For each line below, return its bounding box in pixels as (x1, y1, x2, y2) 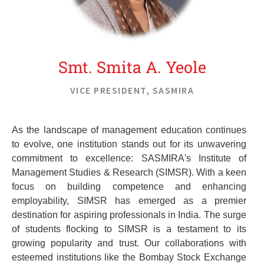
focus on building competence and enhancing (12, 181, 246, 192)
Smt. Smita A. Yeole (58, 55, 206, 77)
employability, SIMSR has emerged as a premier (12, 195, 246, 206)
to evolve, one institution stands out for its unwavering (12, 138, 246, 149)
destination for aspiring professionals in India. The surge (12, 209, 246, 220)
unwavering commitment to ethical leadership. (12, 2, 203, 12)
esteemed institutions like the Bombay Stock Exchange (12, 252, 246, 262)
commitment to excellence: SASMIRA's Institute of (12, 153, 246, 163)
